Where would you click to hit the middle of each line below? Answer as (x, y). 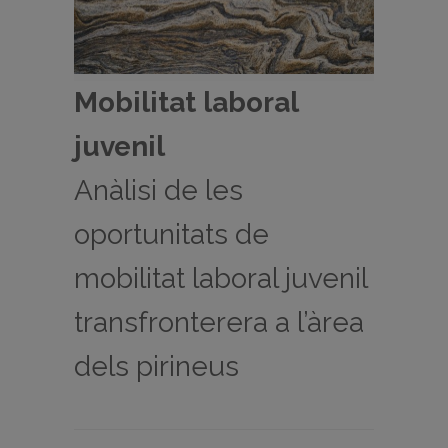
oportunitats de (171, 235)
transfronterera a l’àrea (219, 323)
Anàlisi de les (158, 191)
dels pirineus (156, 367)
